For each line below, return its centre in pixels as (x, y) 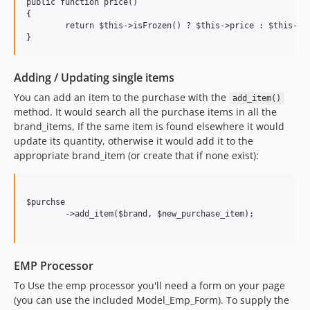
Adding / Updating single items (94, 77)
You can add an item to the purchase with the (121, 97)
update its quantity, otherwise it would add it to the (134, 141)
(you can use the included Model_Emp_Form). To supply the (152, 300)
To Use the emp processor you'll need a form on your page (149, 285)
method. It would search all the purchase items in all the (145, 112)
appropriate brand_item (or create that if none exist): (136, 155)
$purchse (46, 202)
